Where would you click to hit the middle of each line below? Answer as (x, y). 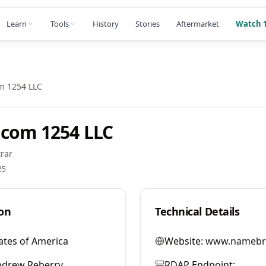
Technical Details (197, 211)
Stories (148, 23)
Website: (184, 241)
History (106, 23)
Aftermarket (198, 23)
